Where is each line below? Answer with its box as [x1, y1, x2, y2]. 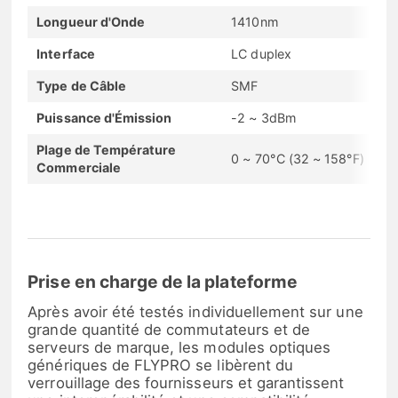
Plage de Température [36, 141, 177, 157]
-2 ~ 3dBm [231, 109, 296, 125]
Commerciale [36, 159, 121, 175]
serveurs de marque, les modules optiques [28, 338, 331, 357]
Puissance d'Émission [36, 109, 172, 125]
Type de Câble [36, 77, 126, 93]
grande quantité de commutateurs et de [28, 321, 311, 339]
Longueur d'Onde [36, 13, 146, 29]
